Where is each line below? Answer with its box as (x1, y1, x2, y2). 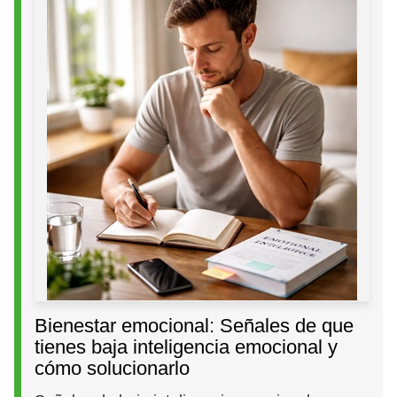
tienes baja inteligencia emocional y (35, 335, 339, 358)
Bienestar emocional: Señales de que (35, 314, 354, 337)
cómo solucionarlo (35, 356, 191, 379)
